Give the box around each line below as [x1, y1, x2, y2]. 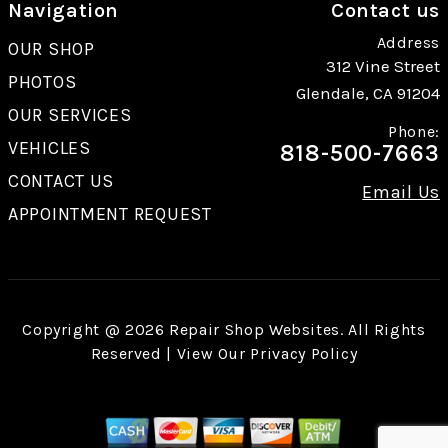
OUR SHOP [8, 37, 95, 60]
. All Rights [340, 319, 426, 339]
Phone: [388, 121, 440, 141]
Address [376, 32, 440, 52]
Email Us [362, 180, 440, 203]
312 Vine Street [326, 55, 440, 76]
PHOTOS [8, 70, 77, 93]
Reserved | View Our [90, 343, 251, 363]
